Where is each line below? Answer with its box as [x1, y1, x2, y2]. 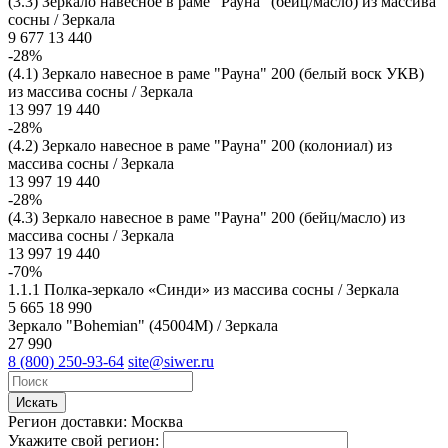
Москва [131, 412, 183, 430]
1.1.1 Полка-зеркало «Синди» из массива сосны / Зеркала [8, 280, 399, 298]
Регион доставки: [8, 412, 127, 430]
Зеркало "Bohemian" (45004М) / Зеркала [8, 316, 278, 334]
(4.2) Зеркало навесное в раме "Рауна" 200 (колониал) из [8, 136, 392, 154]
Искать [16, 394, 58, 410]
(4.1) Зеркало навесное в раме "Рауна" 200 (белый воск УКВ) [8, 64, 424, 82]
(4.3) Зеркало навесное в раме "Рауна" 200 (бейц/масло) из [8, 208, 405, 226]
